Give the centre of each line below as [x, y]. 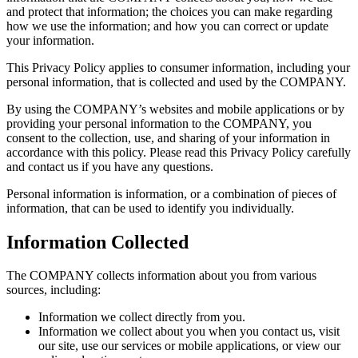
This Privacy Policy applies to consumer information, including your [178, 67]
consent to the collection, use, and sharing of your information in [168, 137]
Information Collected [97, 242]
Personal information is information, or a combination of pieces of [171, 193]
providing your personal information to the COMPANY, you [159, 123]
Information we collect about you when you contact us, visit [189, 332]
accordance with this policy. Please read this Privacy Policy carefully [179, 152]
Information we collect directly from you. [142, 317]
